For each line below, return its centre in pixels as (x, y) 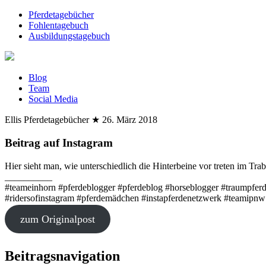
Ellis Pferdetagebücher (47, 120)
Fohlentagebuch (58, 25)
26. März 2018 (130, 120)
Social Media (53, 99)
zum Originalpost (57, 219)
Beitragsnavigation (62, 256)
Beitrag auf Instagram (59, 142)
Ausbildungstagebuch (69, 36)
